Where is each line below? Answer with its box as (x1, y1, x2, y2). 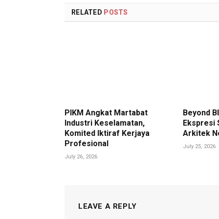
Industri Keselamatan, (65, 118, 145, 128)
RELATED (71, 8, 104, 16)
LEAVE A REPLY (78, 202, 137, 211)
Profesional (65, 139, 109, 149)
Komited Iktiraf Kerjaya (65, 129, 150, 138)
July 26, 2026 (65, 153, 97, 160)
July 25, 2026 (183, 143, 216, 150)
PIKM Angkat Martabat (65, 108, 148, 118)
